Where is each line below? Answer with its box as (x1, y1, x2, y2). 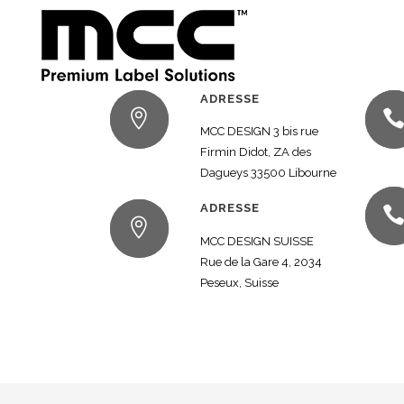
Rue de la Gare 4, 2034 (200, 254, 322, 269)
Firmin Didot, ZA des (200, 145, 311, 160)
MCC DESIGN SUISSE (200, 234, 314, 248)
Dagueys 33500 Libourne (200, 166, 336, 180)
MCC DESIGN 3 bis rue (200, 124, 318, 139)
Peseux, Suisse (200, 275, 279, 289)
